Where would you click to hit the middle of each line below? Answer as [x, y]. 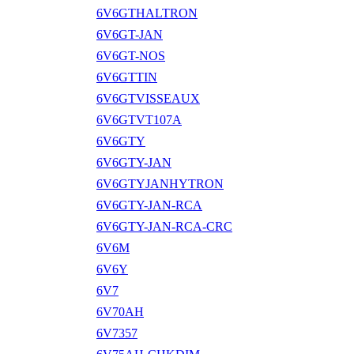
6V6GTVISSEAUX [148, 98]
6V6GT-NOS [131, 55]
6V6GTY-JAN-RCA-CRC [164, 226]
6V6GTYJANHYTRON [160, 183]
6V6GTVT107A [139, 119]
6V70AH [120, 311]
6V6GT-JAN [130, 34]
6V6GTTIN [127, 77]
